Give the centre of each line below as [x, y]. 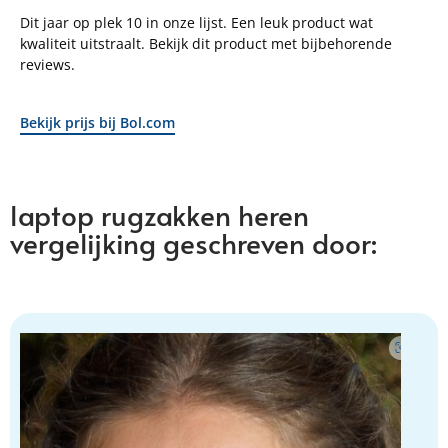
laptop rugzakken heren [159, 214]
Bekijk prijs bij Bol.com [97, 122]
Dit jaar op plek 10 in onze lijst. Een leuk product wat [196, 23]
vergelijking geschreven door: [193, 242]
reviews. [49, 65]
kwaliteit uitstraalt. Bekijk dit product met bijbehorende [206, 44]
